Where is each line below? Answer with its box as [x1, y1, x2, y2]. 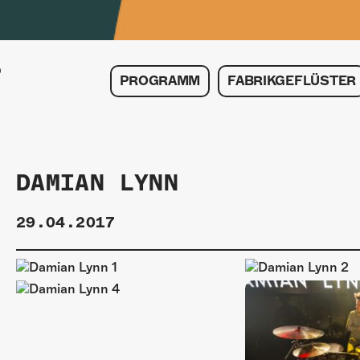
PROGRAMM [120, 73, 201, 89]
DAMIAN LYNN [16, 169, 179, 198]
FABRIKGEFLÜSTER [227, 73, 356, 89]
